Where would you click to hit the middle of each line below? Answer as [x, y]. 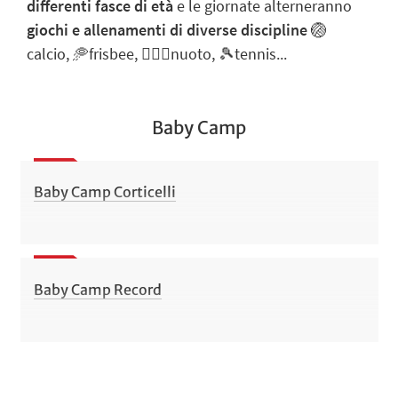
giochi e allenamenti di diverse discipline [167, 29]
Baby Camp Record [97, 289]
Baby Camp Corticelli [104, 192]
